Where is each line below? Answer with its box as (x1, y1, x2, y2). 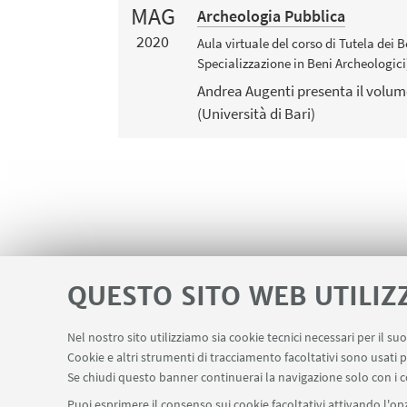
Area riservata (124, 348, 218, 370)
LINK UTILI (47, 350, 110, 367)
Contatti (248, 348, 304, 370)
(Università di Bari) (197, 103, 316, 124)
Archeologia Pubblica (197, 5, 346, 26)
